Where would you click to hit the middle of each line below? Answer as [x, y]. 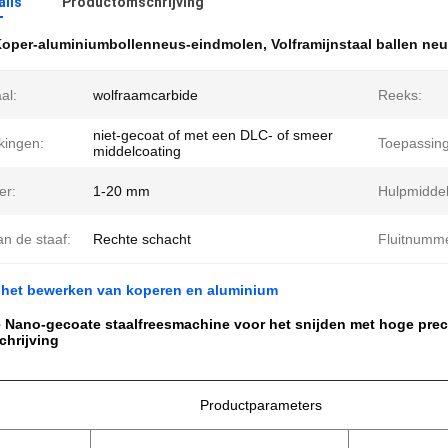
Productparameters [261, 405]
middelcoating [137, 151]
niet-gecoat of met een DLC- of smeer [213, 135]
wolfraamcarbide [145, 95]
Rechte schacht [142, 239]
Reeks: [400, 95]
